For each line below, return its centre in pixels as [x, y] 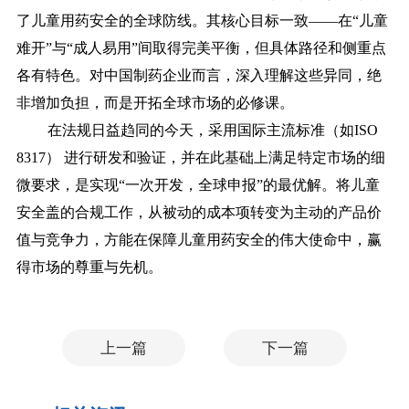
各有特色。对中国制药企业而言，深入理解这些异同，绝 [199, 76]
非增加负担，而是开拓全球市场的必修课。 [155, 103]
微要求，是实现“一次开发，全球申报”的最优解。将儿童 [198, 185]
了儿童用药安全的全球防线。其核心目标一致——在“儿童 [202, 21]
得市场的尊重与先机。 [89, 267]
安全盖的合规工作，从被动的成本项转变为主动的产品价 [199, 213]
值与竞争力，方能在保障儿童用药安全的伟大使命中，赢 [199, 240]
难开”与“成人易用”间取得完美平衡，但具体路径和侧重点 [201, 48]
